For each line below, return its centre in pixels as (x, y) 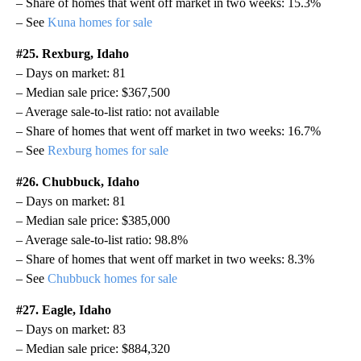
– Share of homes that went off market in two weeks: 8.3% (165, 259)
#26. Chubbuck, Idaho (78, 181)
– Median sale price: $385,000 (93, 220)
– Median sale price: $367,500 (93, 92)
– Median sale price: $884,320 (93, 348)
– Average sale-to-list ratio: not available (118, 111)
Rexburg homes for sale (108, 150)
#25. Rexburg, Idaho (73, 53)
